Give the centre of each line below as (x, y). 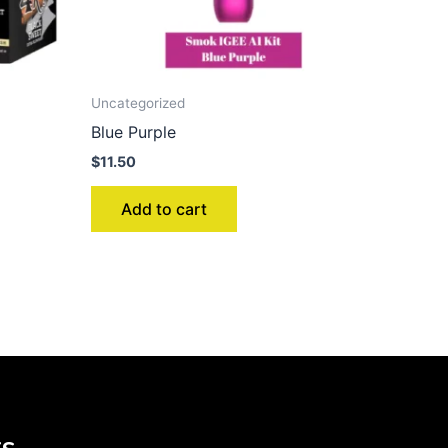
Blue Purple (133, 131)
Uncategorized (138, 103)
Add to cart (164, 209)
